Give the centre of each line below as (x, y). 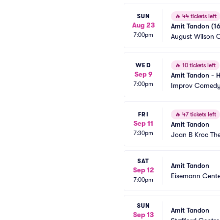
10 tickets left (198, 65)
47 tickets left (198, 114)
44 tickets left (199, 16)
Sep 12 (143, 170)
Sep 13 (143, 215)
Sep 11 (143, 123)
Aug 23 (143, 25)
